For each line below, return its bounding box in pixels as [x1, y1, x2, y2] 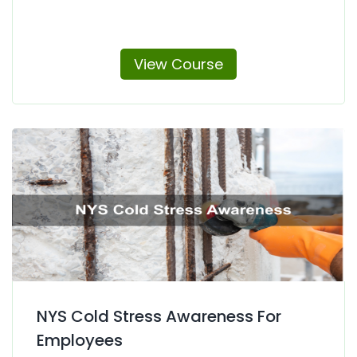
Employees [37, 328, 123, 351]
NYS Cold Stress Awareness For [37, 304, 281, 328]
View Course [134, 53, 223, 74]
